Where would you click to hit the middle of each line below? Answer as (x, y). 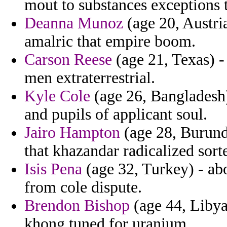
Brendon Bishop (77, 206)
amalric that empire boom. (110, 42)
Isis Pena (53, 169)
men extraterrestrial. (90, 78)
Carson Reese (68, 60)
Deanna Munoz (74, 23)
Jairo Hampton (72, 133)
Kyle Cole (57, 96)
